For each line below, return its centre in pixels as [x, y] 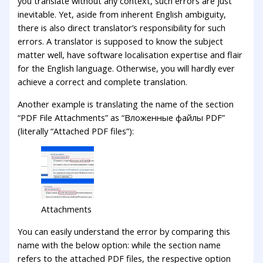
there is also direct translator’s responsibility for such [122, 27]
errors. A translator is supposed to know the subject [121, 41]
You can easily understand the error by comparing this [124, 231]
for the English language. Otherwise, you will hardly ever [127, 68]
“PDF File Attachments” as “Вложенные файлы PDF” [122, 117]
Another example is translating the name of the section [126, 104]
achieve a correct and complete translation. [103, 81]
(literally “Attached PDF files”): [76, 131]
